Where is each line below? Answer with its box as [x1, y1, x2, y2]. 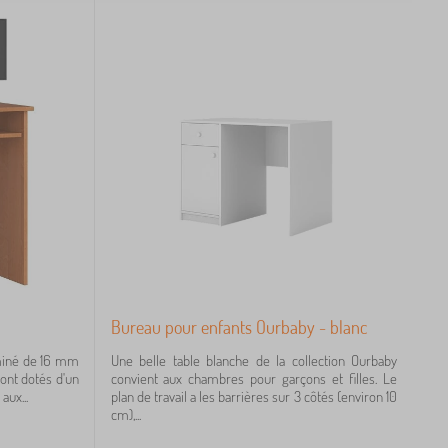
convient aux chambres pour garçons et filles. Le [110, 368, 397, 388]
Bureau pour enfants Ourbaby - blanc [110, 315, 367, 338]
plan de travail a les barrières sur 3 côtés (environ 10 [110, 386, 397, 406]
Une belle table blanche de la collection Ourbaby [110, 350, 397, 370]
